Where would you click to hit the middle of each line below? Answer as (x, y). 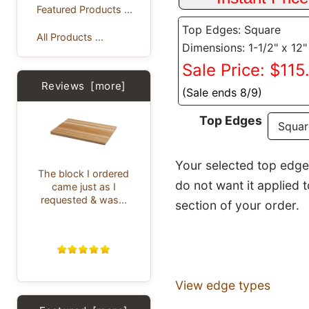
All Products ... (70, 37)
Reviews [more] (83, 86)
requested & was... (83, 199)
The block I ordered (84, 173)
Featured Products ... (84, 9)
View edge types (222, 286)
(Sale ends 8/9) (222, 93)
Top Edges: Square (232, 30)
